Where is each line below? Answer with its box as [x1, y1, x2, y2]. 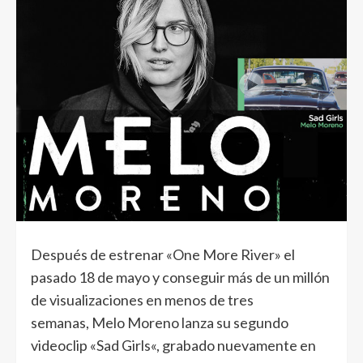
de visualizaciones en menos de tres [31, 291, 254, 310]
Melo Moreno [92, 314, 179, 332]
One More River [173, 246, 275, 264]
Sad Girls [96, 336, 151, 355]
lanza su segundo [179, 314, 288, 332]
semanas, [31, 314, 92, 332]
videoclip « [31, 336, 96, 355]
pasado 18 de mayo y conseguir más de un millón [31, 268, 330, 287]
